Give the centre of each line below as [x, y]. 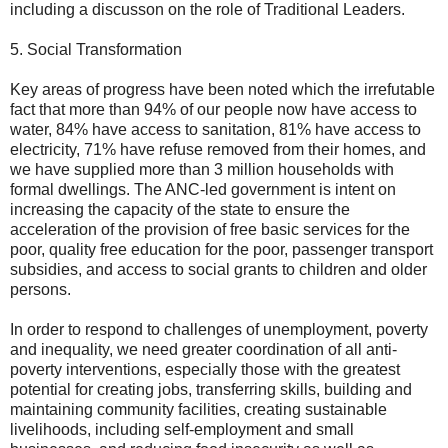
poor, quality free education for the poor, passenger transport [221, 249]
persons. [40, 289]
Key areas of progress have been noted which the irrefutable [222, 89]
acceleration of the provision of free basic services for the [210, 229]
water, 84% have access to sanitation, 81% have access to [215, 129]
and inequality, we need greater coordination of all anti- [203, 349]
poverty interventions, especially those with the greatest [205, 369]
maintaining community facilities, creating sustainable [198, 409]
